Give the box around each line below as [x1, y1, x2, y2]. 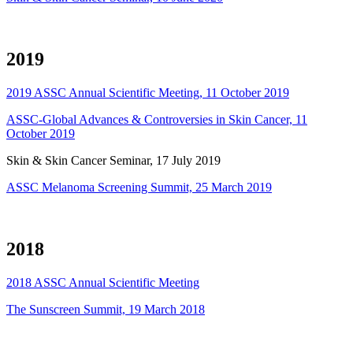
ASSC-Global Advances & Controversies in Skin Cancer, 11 [6, 113, 307, 127]
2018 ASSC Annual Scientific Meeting [6, 276, 199, 289]
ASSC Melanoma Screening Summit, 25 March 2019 [6, 180, 272, 195]
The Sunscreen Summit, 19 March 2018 [6, 303, 205, 316]
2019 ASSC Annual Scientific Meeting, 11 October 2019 [6, 86, 289, 100]
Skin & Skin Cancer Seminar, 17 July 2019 [6, 154, 221, 168]
